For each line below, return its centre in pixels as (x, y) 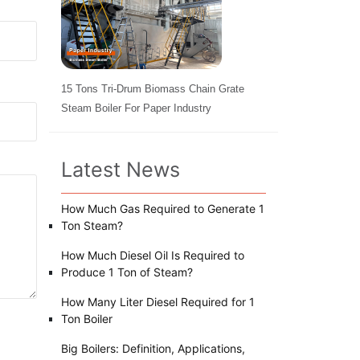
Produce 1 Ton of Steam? (127, 272)
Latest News (121, 169)
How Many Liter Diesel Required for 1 (158, 301)
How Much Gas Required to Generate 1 (163, 208)
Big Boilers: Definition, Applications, (153, 348)
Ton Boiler (87, 318)
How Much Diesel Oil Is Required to (153, 255)
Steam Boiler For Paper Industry (136, 108)
